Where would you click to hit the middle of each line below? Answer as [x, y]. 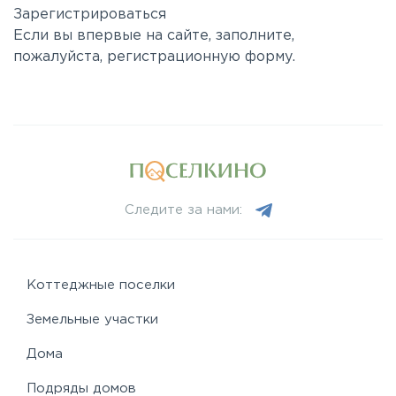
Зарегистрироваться [90, 15]
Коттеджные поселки [101, 286]
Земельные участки [92, 320]
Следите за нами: [183, 210]
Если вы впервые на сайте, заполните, [154, 36]
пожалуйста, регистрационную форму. [154, 57]
